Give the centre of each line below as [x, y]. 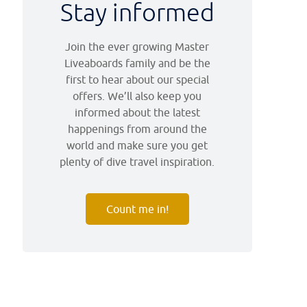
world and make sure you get [137, 145]
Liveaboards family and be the [137, 63]
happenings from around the [137, 128]
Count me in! [137, 209]
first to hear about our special [137, 79]
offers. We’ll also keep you [137, 96]
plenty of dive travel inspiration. [137, 161]
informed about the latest [137, 112]
